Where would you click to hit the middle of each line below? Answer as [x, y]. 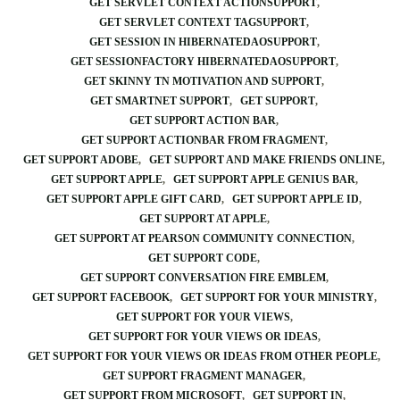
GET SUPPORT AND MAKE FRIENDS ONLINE [266, 160]
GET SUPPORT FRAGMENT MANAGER [203, 376]
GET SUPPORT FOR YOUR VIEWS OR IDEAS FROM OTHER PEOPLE [203, 356]
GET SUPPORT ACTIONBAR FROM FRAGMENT [203, 140]
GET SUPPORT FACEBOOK [100, 297]
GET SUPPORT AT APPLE [203, 219]
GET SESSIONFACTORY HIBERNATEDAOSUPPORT [203, 62]
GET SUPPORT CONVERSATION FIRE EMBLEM [203, 278]
